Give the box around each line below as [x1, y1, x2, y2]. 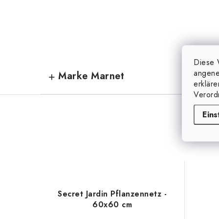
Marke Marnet [58, 69, 124, 83]
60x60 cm [92, 199, 132, 210]
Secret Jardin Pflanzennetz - [58, 188, 167, 199]
